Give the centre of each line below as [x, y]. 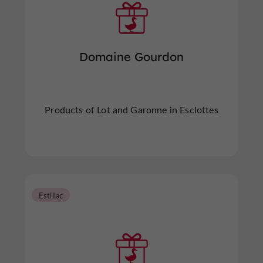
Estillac [51, 195]
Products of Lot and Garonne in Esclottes [131, 109]
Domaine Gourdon [131, 57]
